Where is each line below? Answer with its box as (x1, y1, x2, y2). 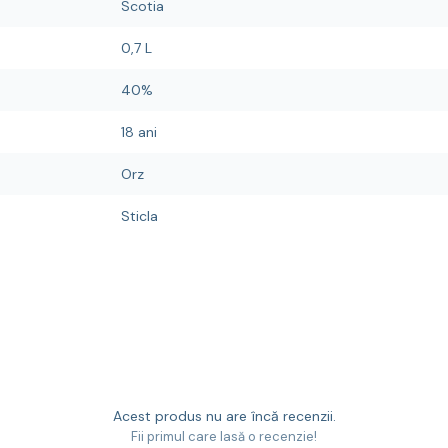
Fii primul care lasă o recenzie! (131, 428, 317, 445)
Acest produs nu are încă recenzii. (112, 407, 336, 425)
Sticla (121, 207, 158, 225)
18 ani (121, 123, 157, 141)
